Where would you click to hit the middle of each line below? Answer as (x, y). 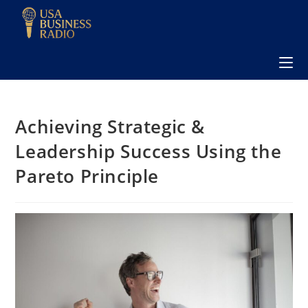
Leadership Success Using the (148, 151)
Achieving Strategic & (110, 126)
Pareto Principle (87, 176)
